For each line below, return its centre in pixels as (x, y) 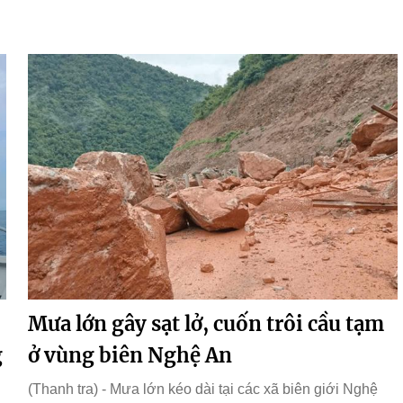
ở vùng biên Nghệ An (130, 356)
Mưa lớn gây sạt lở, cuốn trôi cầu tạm (206, 324)
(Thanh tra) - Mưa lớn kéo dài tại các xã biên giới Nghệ (203, 390)
